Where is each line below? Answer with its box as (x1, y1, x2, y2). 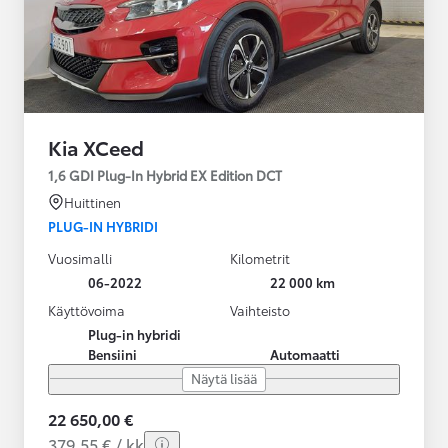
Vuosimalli (48, 248, 112, 267)
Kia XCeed (48, 132, 144, 161)
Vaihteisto (230, 300, 290, 319)
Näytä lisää (191, 368, 257, 387)
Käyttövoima (48, 300, 125, 319)
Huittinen (64, 192, 121, 211)
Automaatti (270, 344, 340, 363)
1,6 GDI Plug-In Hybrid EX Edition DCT (48, 165, 282, 184)
